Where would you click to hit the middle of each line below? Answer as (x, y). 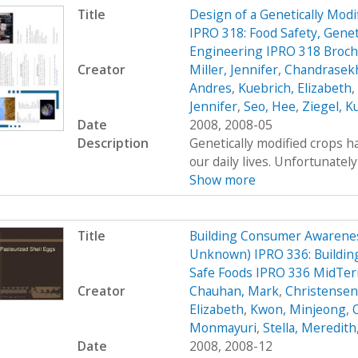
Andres (210, 88)
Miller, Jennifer (233, 69)
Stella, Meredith (309, 327)
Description (113, 143)
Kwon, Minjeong (298, 309)
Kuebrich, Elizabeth (294, 88)
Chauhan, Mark (234, 290)
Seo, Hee (269, 106)
